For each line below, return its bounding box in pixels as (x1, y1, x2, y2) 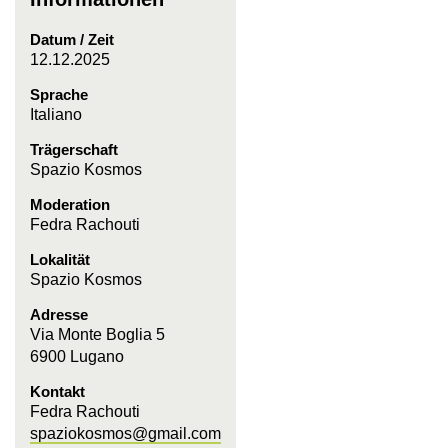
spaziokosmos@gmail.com (30, 425, 221, 442)
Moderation (30, 196, 110, 213)
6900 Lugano (30, 348, 124, 365)
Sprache (30, 86, 88, 103)
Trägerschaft (30, 141, 118, 158)
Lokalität (30, 251, 90, 268)
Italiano (30, 106, 82, 123)
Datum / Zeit (30, 31, 114, 48)
